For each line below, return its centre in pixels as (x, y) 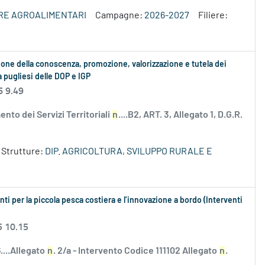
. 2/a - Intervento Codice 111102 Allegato (136, 251)
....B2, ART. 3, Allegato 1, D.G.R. (180, 115)
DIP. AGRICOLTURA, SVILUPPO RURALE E (129, 152)
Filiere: (213, 16)
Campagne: (120, 16)
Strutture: (23, 152)
